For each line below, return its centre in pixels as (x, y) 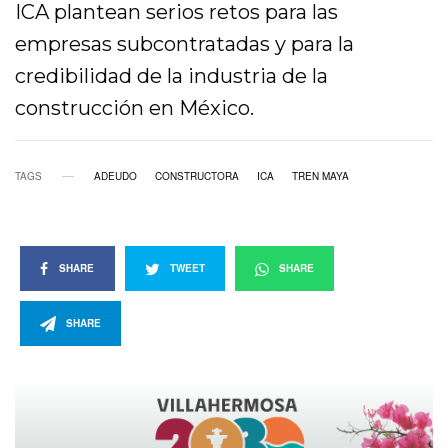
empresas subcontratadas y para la (185, 44)
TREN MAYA (320, 176)
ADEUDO (115, 176)
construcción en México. (135, 108)
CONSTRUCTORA (197, 176)
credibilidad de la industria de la (172, 76)
